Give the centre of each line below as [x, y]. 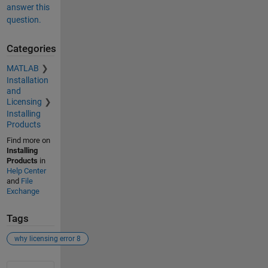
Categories [31, 49]
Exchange [23, 191]
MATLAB [22, 68]
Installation [27, 80]
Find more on [28, 140]
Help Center [26, 170]
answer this [28, 7]
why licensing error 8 [47, 239]
